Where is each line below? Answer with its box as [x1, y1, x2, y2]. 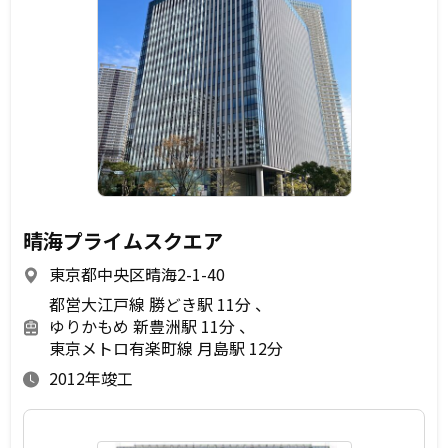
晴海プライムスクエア [23, 226, 223, 256]
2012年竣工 [49, 366, 133, 391]
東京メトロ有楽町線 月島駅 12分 [49, 336, 283, 361]
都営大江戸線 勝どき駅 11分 [49, 292, 255, 317]
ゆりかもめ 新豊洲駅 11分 [49, 314, 239, 339]
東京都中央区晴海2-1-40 [49, 262, 225, 287]
